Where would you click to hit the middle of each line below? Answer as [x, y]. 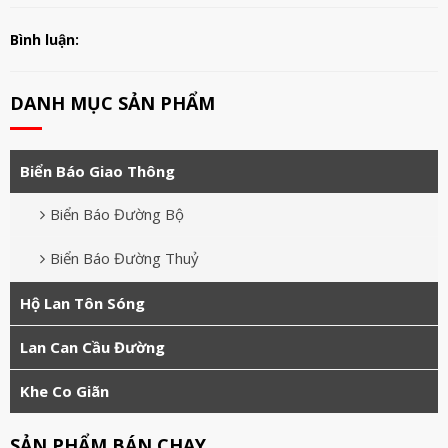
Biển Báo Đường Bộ [117, 214]
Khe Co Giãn [64, 391]
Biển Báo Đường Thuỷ [124, 258]
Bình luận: [44, 40]
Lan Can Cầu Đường [92, 347]
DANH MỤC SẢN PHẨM [112, 103]
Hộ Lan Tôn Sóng [82, 303]
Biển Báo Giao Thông [97, 171]
